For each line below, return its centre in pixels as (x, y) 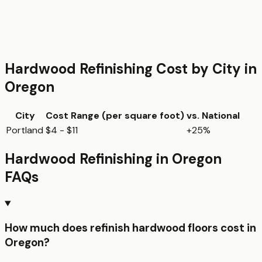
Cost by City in (205, 68)
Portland (25, 130)
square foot (152, 115)
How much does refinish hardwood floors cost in (130, 228)
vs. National (213, 115)
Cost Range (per (85, 115)
